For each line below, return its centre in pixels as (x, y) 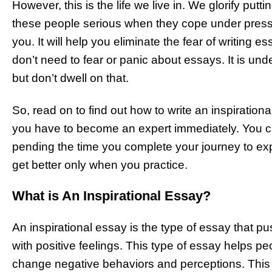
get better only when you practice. (101, 165)
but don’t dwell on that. (72, 78)
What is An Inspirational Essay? (113, 195)
